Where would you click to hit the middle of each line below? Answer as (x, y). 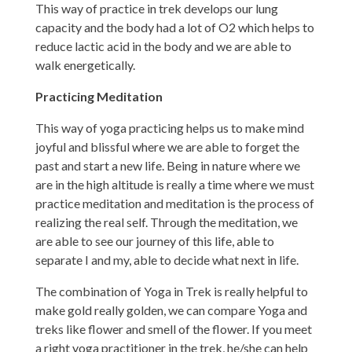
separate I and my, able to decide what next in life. (167, 259)
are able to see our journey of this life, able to (154, 240)
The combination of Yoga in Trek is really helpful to (171, 291)
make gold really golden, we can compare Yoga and (171, 310)
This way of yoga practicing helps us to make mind (169, 127)
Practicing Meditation (99, 96)
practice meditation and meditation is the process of (174, 203)
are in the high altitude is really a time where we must (174, 184)
